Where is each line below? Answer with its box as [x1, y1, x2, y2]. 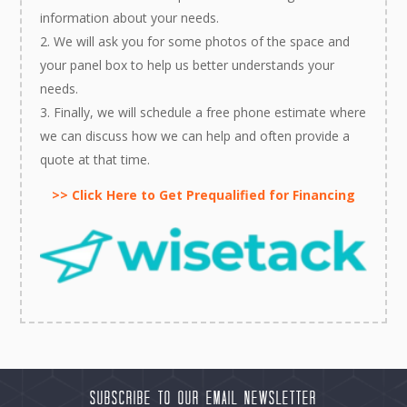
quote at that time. [40, 150, 151, 168]
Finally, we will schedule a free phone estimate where [54, 103, 367, 121]
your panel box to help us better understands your [40, 55, 335, 74]
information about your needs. [40, 8, 220, 26]
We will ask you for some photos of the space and [54, 32, 351, 50]
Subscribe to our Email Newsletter [90, 391, 317, 405]
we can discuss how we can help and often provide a [40, 126, 351, 144]
